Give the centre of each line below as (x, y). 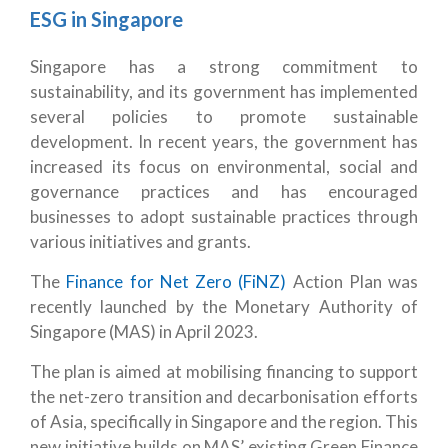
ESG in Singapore (106, 19)
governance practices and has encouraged (224, 192)
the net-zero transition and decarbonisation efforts (224, 397)
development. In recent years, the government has (224, 142)
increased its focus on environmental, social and (224, 167)
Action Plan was (352, 282)
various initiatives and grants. (140, 242)
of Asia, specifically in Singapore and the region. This (224, 422)
